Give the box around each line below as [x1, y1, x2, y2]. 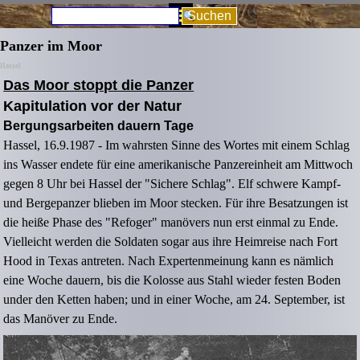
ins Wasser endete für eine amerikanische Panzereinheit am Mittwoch [3, 157, 354, 172]
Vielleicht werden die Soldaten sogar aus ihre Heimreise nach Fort [3, 235, 338, 249]
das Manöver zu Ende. [3, 312, 118, 326]
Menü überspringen [122, 3, 233, 17]
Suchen [187, 9, 231, 22]
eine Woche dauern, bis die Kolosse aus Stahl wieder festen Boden [3, 273, 342, 288]
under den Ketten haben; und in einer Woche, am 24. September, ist [3, 292, 346, 307]
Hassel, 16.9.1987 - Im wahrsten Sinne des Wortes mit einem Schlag [3, 138, 350, 153]
